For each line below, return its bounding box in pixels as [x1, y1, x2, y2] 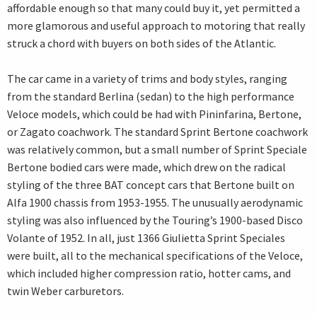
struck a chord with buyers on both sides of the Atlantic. [7, 36, 276, 51]
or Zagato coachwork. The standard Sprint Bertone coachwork [7, 125, 308, 139]
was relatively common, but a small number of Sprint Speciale [7, 142, 307, 157]
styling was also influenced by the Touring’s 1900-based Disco [7, 213, 303, 228]
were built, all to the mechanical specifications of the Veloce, [7, 248, 303, 263]
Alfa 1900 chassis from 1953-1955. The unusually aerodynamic [7, 195, 303, 210]
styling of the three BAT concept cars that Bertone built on [7, 178, 294, 192]
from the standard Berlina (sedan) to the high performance [7, 89, 294, 104]
